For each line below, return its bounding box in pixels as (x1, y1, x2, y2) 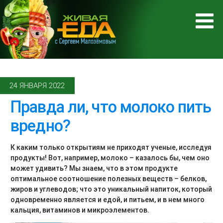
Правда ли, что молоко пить (10, 97, 212, 117)
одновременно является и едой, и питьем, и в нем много (10, 195, 205, 205)
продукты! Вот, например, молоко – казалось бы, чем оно (10, 153, 210, 163)
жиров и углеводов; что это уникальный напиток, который (10, 185, 212, 194)
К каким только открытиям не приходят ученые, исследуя (10, 143, 212, 152)
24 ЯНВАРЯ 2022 (9, 81, 65, 90)
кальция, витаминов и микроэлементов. (10, 206, 149, 215)
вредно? (10, 116, 70, 136)
